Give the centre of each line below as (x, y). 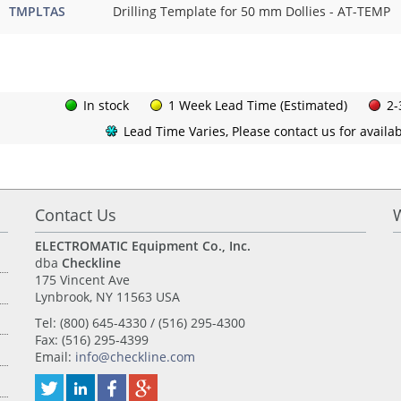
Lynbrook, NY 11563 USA (107, 297)
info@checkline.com (135, 357)
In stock (106, 105)
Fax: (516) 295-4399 (91, 340)
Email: (55, 357)
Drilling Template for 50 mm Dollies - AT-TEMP (252, 11)
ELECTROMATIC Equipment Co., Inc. (142, 246)
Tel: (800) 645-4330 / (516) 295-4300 (140, 323)
